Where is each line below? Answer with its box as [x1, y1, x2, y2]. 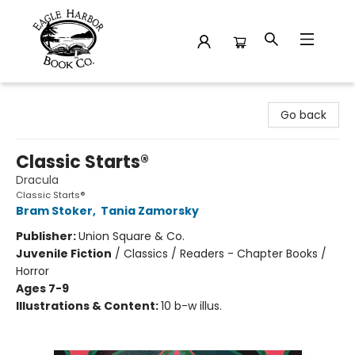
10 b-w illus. [161, 298, 222, 314]
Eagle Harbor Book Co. [12, 90, 132, 105]
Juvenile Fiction [16, 246, 112, 261]
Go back [281, 107, 326, 123]
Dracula [16, 172, 59, 188]
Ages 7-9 [16, 281, 69, 296]
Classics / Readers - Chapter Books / [124, 246, 326, 261]
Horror [16, 263, 49, 279]
